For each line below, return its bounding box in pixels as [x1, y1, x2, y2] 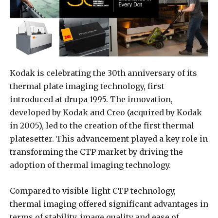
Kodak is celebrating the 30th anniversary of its [10, 68, 197, 78]
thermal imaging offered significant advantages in [10, 199, 208, 209]
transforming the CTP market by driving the [10, 147, 183, 157]
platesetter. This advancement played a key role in [10, 134, 208, 144]
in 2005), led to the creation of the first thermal [10, 121, 194, 131]
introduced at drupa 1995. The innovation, [10, 94, 173, 105]
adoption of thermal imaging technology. [10, 160, 171, 170]
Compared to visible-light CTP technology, [10, 186, 176, 196]
